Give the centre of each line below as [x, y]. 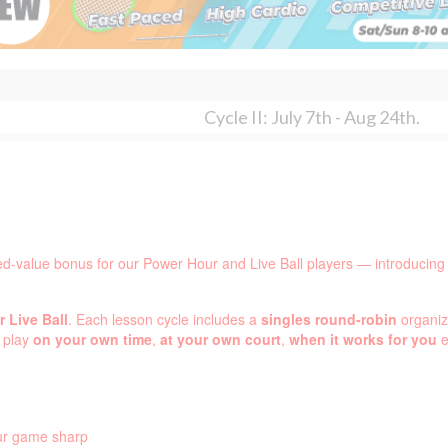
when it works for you [363, 339]
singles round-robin [329, 319]
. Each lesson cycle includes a [164, 319]
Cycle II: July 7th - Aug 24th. [312, 116]
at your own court [220, 339]
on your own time [92, 339]
